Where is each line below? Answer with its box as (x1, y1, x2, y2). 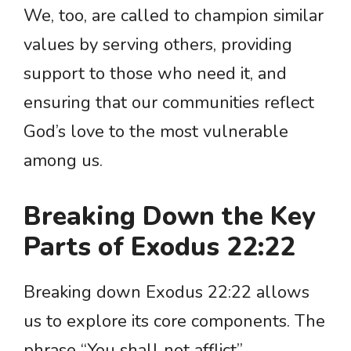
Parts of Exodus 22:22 (24, 230, 295, 266)
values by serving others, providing (24, 33, 292, 57)
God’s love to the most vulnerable (24, 120, 288, 144)
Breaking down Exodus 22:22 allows (24, 280, 309, 305)
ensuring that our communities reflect (24, 91, 314, 115)
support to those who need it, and (24, 62, 287, 86)
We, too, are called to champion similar (24, 4, 324, 28)
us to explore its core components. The (24, 309, 325, 334)
